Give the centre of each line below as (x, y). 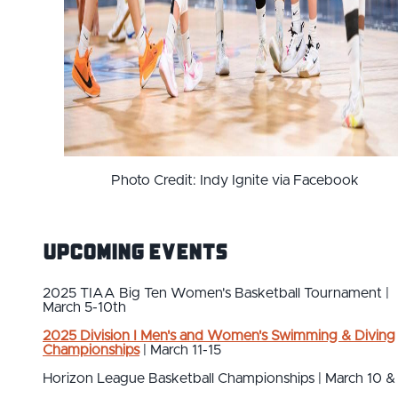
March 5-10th (84, 308)
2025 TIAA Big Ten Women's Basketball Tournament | (216, 294)
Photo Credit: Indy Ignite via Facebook (235, 181)
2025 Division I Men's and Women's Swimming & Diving (219, 336)
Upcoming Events (135, 251)
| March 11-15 (180, 350)
